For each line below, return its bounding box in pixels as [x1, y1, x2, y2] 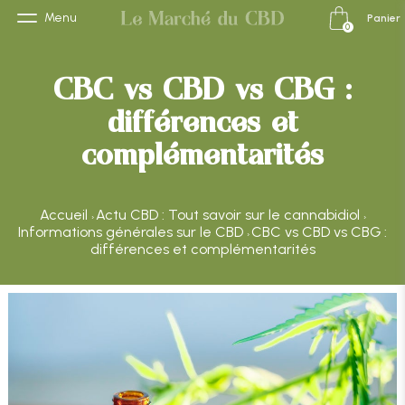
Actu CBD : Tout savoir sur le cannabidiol [95, 206, 360, 223]
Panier [367, 12, 400, 24]
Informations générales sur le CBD [18, 223, 243, 240]
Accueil [39, 206, 88, 223]
